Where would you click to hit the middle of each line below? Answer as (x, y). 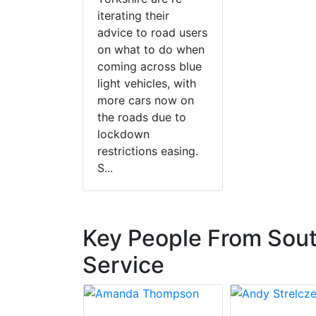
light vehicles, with (147, 84)
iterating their (133, 16)
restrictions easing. (148, 151)
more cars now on (146, 101)
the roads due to (142, 117)
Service (123, 265)
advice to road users (152, 33)
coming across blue (150, 67)
